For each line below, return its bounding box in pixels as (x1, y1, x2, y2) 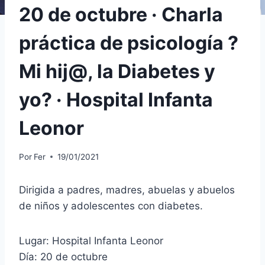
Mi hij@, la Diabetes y (19, 60, 215, 83)
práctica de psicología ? (19, 31, 238, 55)
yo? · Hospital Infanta (19, 88, 213, 112)
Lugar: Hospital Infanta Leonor (19, 234, 163, 247)
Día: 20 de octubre (19, 250, 108, 263)
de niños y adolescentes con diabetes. (19, 199, 203, 212)
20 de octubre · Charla (19, 3, 223, 27)
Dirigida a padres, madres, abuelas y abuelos (19, 183, 235, 196)
